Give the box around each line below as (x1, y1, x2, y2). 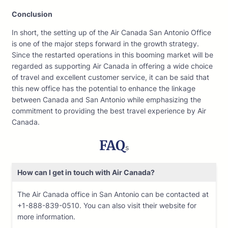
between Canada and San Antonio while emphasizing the (12, 95, 201, 104)
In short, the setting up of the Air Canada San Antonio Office (12, 28, 211, 37)
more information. (17, 212, 75, 221)
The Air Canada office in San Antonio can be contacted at (17, 190, 209, 199)
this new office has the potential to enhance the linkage (12, 84, 195, 93)
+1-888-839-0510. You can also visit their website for (17, 201, 196, 210)
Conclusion (12, 10, 52, 19)
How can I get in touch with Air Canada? (17, 168, 156, 177)
